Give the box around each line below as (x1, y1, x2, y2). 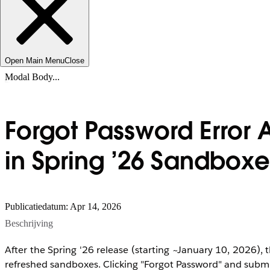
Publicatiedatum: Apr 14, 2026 (5, 201, 121, 212)
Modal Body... (5, 72, 60, 82)
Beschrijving (5, 218, 53, 228)
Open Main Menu (5, 56, 64, 65)
